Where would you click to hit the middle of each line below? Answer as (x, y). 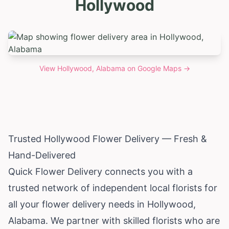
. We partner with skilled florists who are (133, 220)
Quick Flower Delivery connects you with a (100, 171)
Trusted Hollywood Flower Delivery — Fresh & (108, 139)
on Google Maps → (157, 68)
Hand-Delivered (42, 155)
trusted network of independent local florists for (113, 188)
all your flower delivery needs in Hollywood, (102, 204)
